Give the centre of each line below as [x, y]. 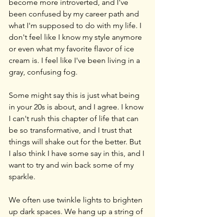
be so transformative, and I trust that [71, 130]
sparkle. [22, 176]
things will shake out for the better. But [76, 141]
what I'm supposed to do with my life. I [76, 25]
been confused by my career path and [75, 14]
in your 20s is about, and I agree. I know [77, 107]
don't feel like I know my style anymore [76, 37]
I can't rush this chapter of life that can [75, 118]
